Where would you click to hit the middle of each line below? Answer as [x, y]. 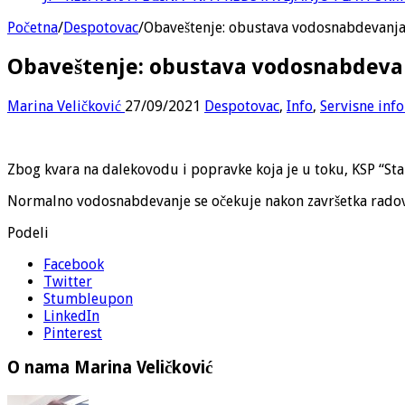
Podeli [28, 232]
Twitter [68, 281]
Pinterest [73, 333]
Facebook [74, 264]
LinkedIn [71, 316]
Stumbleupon [88, 298]
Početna [33, 27]
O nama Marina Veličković [110, 368]
